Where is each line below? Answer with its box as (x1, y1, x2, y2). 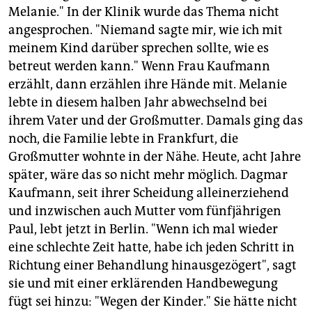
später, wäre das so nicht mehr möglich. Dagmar (8, 167, 288, 183)
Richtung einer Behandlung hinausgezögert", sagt (8, 258, 297, 274)
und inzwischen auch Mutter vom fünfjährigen (8, 203, 281, 219)
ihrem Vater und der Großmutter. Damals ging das (8, 113, 303, 129)
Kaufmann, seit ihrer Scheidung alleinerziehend (8, 185, 289, 201)
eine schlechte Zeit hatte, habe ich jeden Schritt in (8, 240, 295, 256)
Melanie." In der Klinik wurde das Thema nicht (8, 4, 279, 20)
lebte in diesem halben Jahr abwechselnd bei (8, 95, 267, 111)
